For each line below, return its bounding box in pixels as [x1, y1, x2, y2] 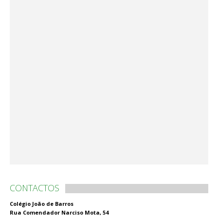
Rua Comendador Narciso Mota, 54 [10, 209, 109, 217]
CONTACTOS [10, 182, 59, 194]
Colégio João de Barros [10, 200, 73, 208]
